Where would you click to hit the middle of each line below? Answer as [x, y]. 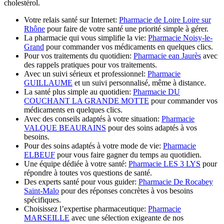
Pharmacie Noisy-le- [180, 37]
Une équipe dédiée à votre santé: [76, 163]
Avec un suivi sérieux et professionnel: [86, 73]
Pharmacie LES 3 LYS [164, 163]
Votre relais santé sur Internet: [71, 19]
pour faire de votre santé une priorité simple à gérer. [127, 28]
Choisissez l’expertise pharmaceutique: [86, 208]
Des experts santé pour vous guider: [81, 181]
